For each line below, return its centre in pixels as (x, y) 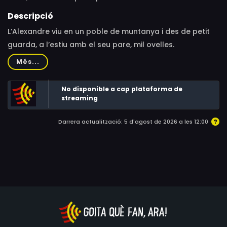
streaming (80, 98)
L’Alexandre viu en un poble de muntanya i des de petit (109, 31)
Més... (28, 62)
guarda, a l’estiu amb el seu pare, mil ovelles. (91, 45)
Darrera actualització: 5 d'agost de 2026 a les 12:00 (133, 122)
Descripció (30, 16)
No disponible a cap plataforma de (122, 89)
